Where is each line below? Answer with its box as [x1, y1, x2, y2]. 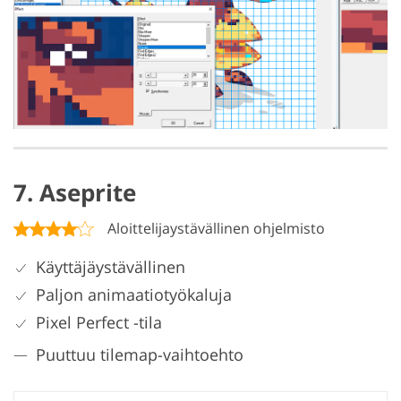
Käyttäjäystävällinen [36, 255, 185, 277]
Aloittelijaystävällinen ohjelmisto [107, 218, 325, 238]
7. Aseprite [13, 175, 136, 209]
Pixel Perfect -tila [36, 311, 162, 333]
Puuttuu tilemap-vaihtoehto [36, 343, 243, 365]
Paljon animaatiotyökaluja [36, 283, 232, 305]
